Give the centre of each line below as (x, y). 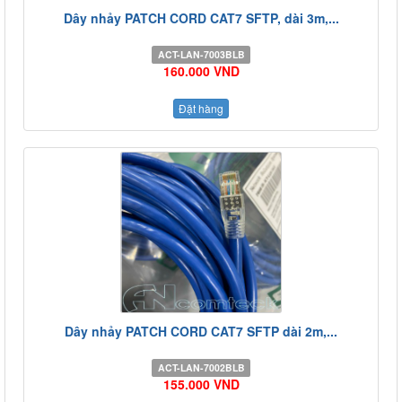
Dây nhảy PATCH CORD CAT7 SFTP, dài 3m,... (201, 17)
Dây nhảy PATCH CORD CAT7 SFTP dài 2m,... (201, 331)
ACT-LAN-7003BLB (201, 54)
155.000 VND (201, 384)
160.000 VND (201, 70)
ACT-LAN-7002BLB (201, 367)
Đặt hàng (201, 108)
